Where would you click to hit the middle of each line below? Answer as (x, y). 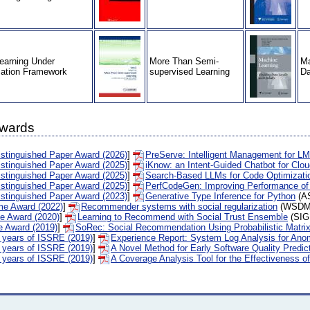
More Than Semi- (184, 62)
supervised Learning (190, 72)
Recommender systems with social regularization (180, 206)
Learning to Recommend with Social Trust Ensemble (183, 217)
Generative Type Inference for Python (221, 196)
